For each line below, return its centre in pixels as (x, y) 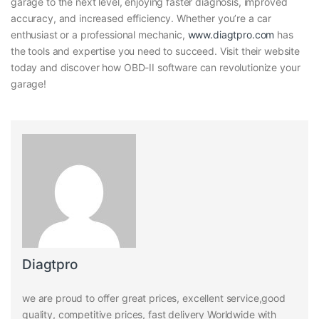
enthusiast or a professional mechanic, (99, 35)
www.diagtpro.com (231, 35)
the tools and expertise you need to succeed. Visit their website (156, 51)
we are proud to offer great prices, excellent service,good (154, 298)
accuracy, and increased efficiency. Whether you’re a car (141, 19)
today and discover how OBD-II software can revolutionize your (156, 68)
